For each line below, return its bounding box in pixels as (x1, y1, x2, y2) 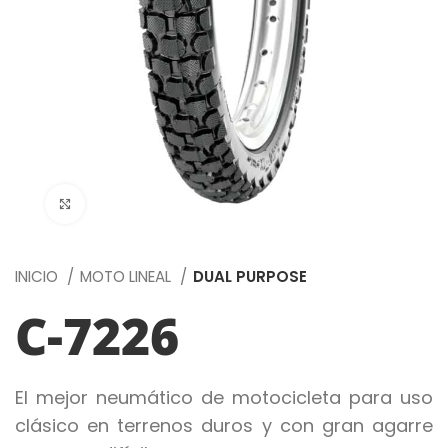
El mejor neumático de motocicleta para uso (15, 384, 433, 410)
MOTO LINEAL (80, 265, 175, 287)
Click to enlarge (85, 193, 196, 213)
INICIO (15, 265, 62, 287)
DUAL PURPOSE (193, 265, 307, 287)
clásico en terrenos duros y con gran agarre (15, 412, 433, 438)
